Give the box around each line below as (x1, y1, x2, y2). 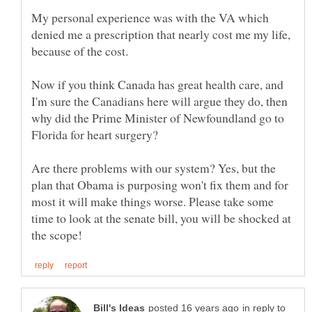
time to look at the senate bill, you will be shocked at (31, 209, 291, 226)
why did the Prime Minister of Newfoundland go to (31, 109, 284, 126)
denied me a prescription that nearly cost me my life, (31, 25, 290, 42)
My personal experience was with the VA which (31, 8, 269, 26)
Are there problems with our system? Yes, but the (31, 159, 276, 176)
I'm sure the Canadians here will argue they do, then (31, 92, 288, 109)
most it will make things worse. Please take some (31, 192, 274, 210)
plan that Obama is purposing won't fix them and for (31, 175, 288, 193)
